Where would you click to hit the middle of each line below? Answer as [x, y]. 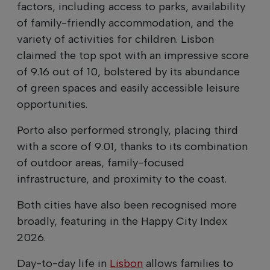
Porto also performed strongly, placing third [127, 130]
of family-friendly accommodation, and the [125, 23]
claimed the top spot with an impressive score [133, 55]
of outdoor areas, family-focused [101, 162]
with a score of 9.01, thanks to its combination [132, 146]
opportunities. [52, 104]
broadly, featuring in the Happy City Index [122, 221]
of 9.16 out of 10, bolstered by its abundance [128, 71]
